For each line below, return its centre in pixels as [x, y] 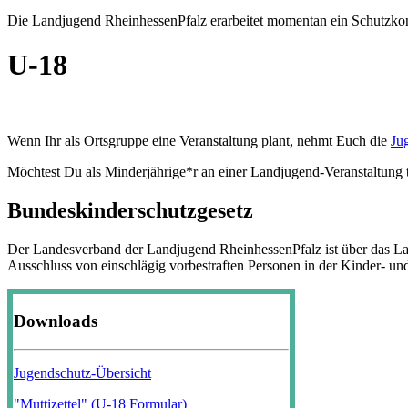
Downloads [56, 321]
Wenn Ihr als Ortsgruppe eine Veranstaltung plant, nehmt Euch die [199, 140]
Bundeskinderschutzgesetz [130, 210]
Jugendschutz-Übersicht [82, 373]
